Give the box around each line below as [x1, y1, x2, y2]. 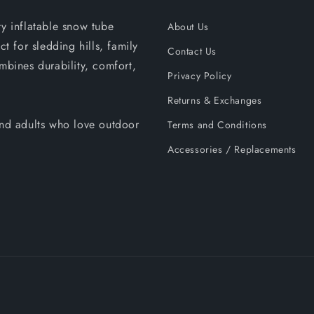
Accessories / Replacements [168, 142, 296, 156]
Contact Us [168, 44, 217, 58]
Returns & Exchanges [168, 93, 262, 107]
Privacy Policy [168, 69, 232, 83]
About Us [168, 20, 209, 34]
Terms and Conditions [168, 118, 267, 132]
